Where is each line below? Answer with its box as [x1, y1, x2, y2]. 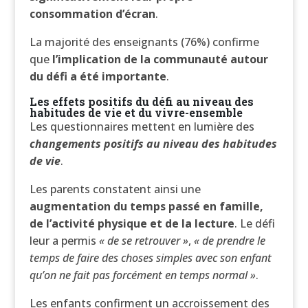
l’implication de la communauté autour [52, 52, 268, 67]
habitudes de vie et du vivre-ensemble [29, 105, 243, 120]
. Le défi [234, 216, 275, 231]
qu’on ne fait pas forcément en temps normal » [29, 267, 256, 283]
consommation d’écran [29, 6, 155, 21]
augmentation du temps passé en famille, [29, 199, 263, 214]
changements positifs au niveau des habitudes [29, 136, 277, 151]
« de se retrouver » [98, 233, 188, 248]
